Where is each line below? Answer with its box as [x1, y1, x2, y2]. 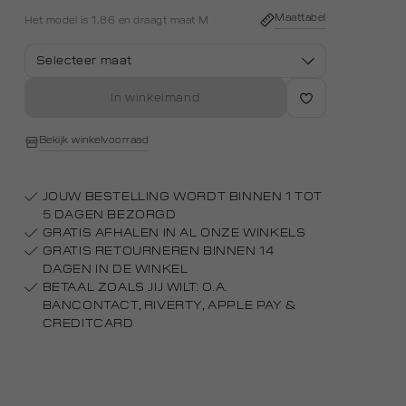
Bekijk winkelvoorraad [38, 134, 150, 146]
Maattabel [275, 12, 326, 24]
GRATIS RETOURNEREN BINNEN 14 [42, 244, 275, 258]
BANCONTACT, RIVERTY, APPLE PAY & [42, 298, 296, 313]
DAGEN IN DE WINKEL [42, 262, 188, 276]
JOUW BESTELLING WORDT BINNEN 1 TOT [42, 189, 324, 204]
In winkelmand [111, 91, 200, 105]
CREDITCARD [42, 316, 134, 331]
